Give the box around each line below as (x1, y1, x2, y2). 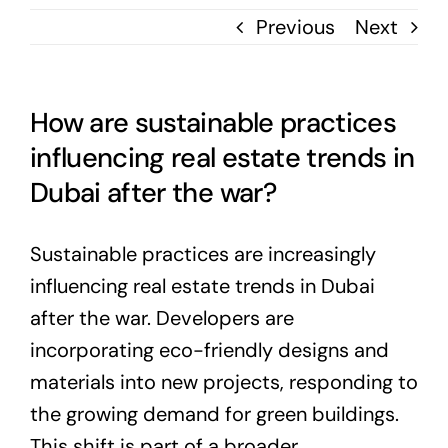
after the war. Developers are (30, 304, 294, 331)
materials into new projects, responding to (30, 368, 418, 395)
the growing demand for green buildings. (30, 400, 399, 427)
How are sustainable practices (30, 104, 396, 140)
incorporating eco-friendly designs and (30, 336, 389, 363)
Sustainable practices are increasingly (30, 240, 376, 267)
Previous (256, 13, 335, 40)
